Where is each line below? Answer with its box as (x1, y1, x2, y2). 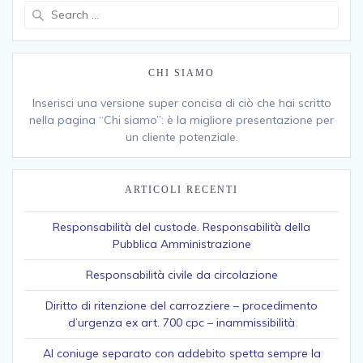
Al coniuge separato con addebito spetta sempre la (42, 345, 321, 361)
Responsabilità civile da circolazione (85, 267, 278, 282)
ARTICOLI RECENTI (125, 183, 238, 195)
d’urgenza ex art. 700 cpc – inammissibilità (68, 314, 295, 330)
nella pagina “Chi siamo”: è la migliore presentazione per (29, 112, 334, 127)
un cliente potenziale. (125, 129, 238, 144)
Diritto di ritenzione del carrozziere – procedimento (45, 297, 318, 313)
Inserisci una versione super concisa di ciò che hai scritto (32, 95, 331, 110)
